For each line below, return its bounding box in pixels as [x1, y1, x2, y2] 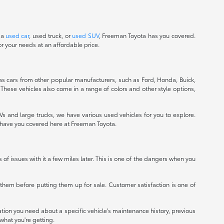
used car [5, 31, 29, 40]
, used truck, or [29, 31, 72, 40]
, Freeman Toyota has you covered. [98, 31, 195, 40]
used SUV [72, 31, 99, 40]
